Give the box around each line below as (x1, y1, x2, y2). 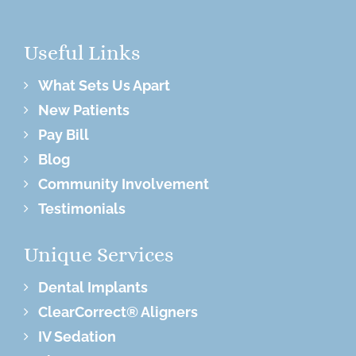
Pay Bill (38, 126, 89, 143)
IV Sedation (38, 327, 116, 345)
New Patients (38, 101, 130, 118)
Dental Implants (38, 278, 148, 296)
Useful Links (24, 40, 141, 64)
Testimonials (38, 199, 126, 217)
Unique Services (24, 242, 174, 266)
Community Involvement (38, 175, 209, 192)
